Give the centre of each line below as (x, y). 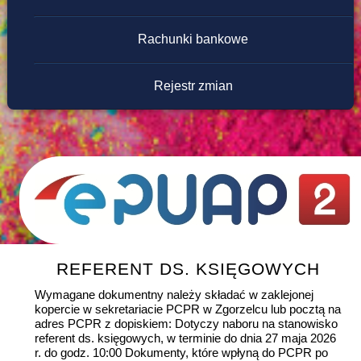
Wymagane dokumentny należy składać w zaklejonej (174, 295)
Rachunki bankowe (193, 39)
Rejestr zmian (193, 86)
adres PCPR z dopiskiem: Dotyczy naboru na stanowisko (186, 324)
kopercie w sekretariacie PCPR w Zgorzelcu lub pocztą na (187, 309)
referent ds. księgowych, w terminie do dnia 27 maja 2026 (185, 338)
